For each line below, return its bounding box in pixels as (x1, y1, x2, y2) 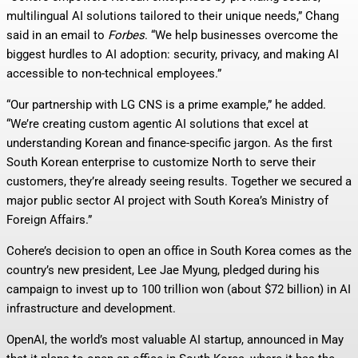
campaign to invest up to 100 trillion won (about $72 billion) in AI (6, 282, 351, 296)
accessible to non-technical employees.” (6, 66, 221, 81)
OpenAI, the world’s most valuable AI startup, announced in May (6, 332, 344, 347)
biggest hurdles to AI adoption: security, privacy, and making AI (6, 47, 339, 62)
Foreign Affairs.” (6, 213, 92, 227)
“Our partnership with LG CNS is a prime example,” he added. (6, 97, 326, 112)
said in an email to (6, 28, 108, 42)
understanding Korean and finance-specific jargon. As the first (6, 136, 332, 150)
